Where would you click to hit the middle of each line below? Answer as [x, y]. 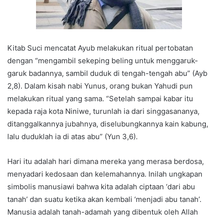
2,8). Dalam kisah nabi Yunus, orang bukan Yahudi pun [100, 86]
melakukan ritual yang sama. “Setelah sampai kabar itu [100, 99]
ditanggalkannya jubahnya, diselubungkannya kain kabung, [108, 124]
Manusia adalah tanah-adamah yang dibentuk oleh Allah [103, 212]
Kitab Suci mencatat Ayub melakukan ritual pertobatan [100, 48]
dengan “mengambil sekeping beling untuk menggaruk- [103, 61]
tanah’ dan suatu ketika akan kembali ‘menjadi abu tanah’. [104, 200]
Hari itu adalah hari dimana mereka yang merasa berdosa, [106, 162]
